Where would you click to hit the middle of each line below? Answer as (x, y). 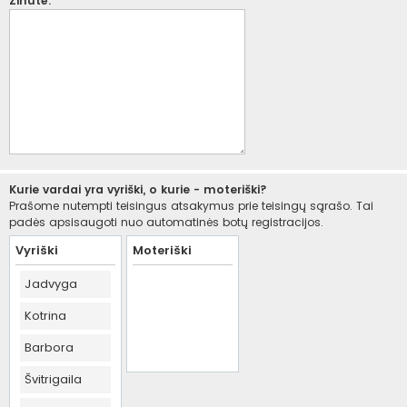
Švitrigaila (53, 379)
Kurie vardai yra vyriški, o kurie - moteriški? (138, 189)
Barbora (49, 347)
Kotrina (45, 316)
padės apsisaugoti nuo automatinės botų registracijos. (166, 222)
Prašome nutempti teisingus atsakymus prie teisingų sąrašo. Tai (191, 206)
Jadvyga (51, 284)
